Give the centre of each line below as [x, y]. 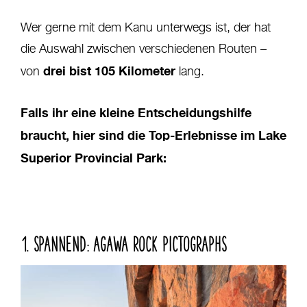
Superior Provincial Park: [94, 157]
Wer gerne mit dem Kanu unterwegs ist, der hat [146, 28]
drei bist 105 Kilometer [109, 70]
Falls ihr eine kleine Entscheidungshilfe [136, 112]
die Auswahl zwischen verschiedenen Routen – [144, 49]
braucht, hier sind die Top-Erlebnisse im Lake [153, 135]
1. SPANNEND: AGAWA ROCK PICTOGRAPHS [124, 242]
